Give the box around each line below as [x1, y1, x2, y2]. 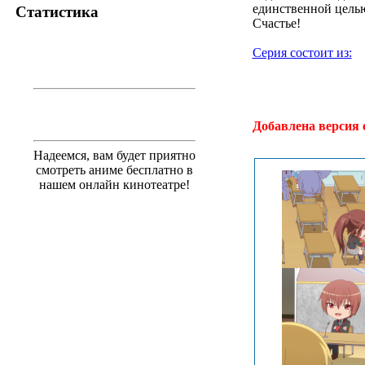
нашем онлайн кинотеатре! [39, 177, 190, 191]
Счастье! [252, 15, 301, 30]
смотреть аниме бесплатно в [36, 162, 193, 177]
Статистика [15, 2, 99, 20]
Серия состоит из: [252, 45, 352, 59]
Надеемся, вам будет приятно [33, 147, 196, 162]
